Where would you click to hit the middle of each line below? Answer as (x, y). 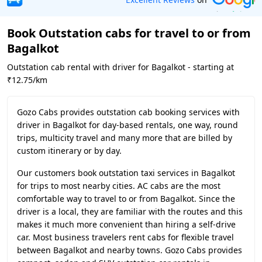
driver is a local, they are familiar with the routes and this (130, 211)
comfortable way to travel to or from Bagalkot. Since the (126, 199)
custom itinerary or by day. (69, 151)
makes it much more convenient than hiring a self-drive (126, 224)
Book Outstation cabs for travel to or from (129, 33)
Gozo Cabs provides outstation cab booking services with (128, 112)
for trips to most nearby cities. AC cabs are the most (119, 186)
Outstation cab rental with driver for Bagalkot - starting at (120, 67)
